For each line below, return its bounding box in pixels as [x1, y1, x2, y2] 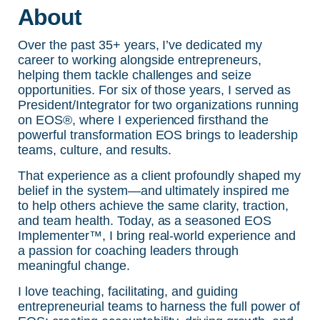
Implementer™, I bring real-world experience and [18, 228, 296, 243]
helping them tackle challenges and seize [18, 67, 252, 82]
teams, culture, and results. [18, 142, 172, 157]
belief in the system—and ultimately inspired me [18, 183, 290, 198]
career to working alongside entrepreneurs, [18, 52, 262, 67]
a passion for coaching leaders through [18, 243, 239, 258]
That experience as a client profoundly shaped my [18, 168, 301, 183]
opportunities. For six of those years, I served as [18, 82, 291, 97]
